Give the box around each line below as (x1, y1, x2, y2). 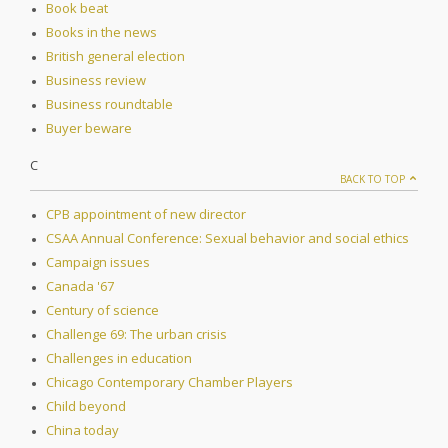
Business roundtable (46, 95, 173, 114)
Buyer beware (46, 119, 132, 138)
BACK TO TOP (340, 172, 408, 186)
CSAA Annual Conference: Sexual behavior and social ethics (46, 229, 409, 248)
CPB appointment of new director (46, 205, 246, 224)
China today (46, 421, 119, 440)
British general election (46, 47, 185, 66)
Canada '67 (46, 277, 114, 296)
